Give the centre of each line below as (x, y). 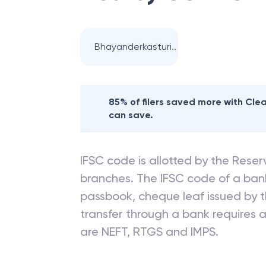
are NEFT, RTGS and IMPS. (149, 232)
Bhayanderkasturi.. (135, 47)
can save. (131, 115)
